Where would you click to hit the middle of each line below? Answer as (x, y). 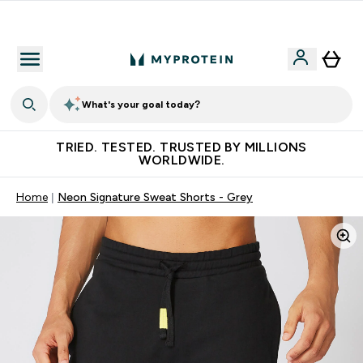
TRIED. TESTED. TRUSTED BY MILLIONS (181, 147)
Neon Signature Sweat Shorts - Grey (155, 197)
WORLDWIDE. (181, 160)
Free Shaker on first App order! (191, 20)
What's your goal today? (141, 105)
